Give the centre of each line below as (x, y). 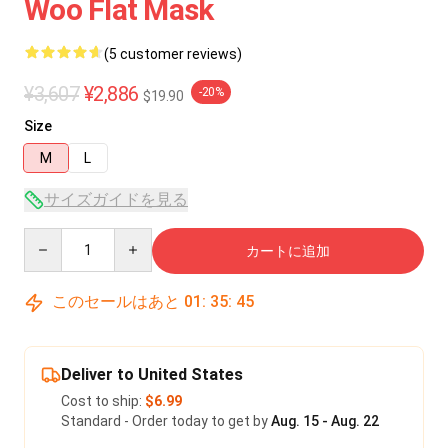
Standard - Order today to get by (166, 421)
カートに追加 (288, 251)
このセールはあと (116, 301)
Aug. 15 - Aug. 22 (325, 421)
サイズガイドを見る (116, 199)
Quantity (51, 237)
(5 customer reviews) (173, 54)
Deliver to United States (152, 374)
